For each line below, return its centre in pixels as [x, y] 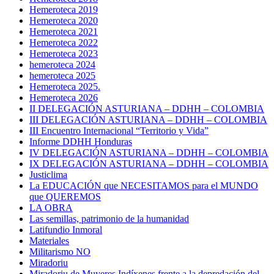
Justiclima [48, 175]
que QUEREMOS [65, 197]
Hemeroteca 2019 [64, 10]
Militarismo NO [60, 252]
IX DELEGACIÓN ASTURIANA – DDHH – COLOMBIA [149, 164]
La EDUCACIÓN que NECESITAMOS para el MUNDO [144, 186]
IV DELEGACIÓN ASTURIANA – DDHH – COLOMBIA [149, 153]
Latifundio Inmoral [66, 230]
